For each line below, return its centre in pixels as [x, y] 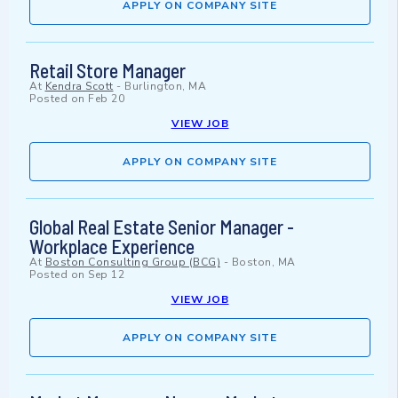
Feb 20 [106, 99]
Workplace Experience [112, 247]
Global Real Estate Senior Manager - [162, 227]
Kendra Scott [79, 87]
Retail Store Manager [107, 71]
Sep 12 [106, 275]
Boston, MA [263, 263]
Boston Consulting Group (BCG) [132, 263]
